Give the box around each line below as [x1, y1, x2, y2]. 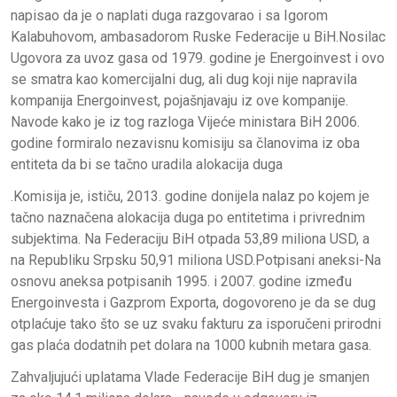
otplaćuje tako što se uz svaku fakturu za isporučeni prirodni [11, 315, 381, 332]
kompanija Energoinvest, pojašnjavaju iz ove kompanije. [11, 91, 348, 109]
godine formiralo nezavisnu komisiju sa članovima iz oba [11, 134, 360, 152]
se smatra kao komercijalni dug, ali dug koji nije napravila [11, 70, 357, 88]
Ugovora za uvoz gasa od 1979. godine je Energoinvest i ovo [11, 49, 385, 66]
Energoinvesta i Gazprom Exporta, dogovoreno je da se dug [11, 293, 376, 311]
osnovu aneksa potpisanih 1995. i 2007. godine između [11, 272, 352, 290]
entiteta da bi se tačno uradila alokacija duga [11, 155, 283, 173]
